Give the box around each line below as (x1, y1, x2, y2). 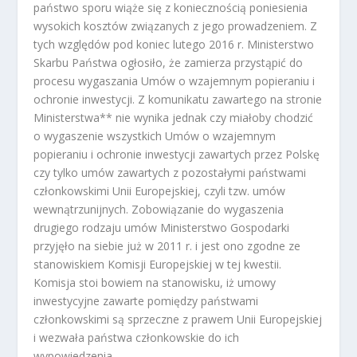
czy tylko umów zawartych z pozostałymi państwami (33, 165, 307, 181)
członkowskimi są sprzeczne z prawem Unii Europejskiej (33, 312, 323, 328)
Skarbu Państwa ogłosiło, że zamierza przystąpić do (33, 55, 304, 71)
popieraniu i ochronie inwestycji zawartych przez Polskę (33, 147, 320, 163)
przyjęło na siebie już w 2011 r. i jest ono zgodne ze (33, 238, 301, 254)
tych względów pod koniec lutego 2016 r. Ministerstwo (33, 37, 315, 53)
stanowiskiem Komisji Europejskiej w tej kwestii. (33, 257, 282, 273)
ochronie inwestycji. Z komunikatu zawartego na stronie (33, 92, 323, 108)
